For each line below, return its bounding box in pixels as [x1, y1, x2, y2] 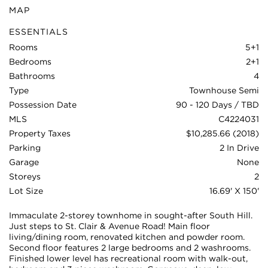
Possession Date [9, 100, 77, 109]
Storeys [9, 172, 41, 181]
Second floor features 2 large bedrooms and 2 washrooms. [9, 242, 251, 252]
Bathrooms [9, 71, 55, 81]
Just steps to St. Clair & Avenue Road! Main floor [9, 221, 210, 231]
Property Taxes [9, 129, 71, 138]
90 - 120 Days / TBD [176, 100, 259, 109]
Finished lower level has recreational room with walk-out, [9, 253, 248, 263]
